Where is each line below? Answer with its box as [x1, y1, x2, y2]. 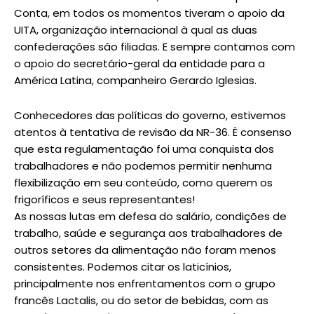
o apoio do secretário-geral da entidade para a [14, 55, 265, 71]
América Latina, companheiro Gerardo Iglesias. [14, 72, 257, 88]
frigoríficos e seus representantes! [14, 191, 195, 207]
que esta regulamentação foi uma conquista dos [14, 141, 274, 156]
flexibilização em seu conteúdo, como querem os [14, 175, 273, 190]
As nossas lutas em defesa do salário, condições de [14, 208, 287, 224]
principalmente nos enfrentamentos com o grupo [14, 275, 275, 291]
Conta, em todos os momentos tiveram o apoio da [14, 5, 285, 20]
